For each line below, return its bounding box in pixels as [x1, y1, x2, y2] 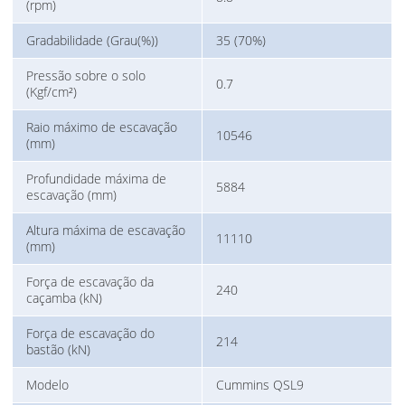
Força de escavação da [26, 273, 155, 291]
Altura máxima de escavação [26, 221, 186, 240]
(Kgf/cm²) [26, 83, 78, 101]
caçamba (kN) [26, 289, 103, 307]
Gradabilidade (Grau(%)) [26, 32, 159, 50]
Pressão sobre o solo [26, 67, 146, 85]
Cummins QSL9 [216, 376, 305, 394]
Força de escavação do [26, 325, 155, 343]
